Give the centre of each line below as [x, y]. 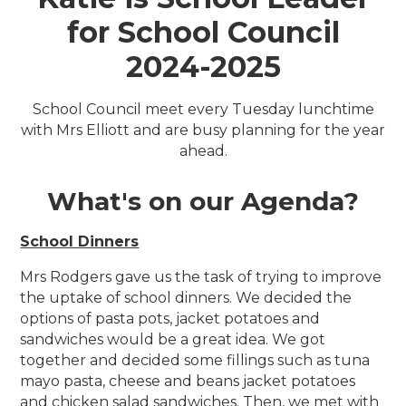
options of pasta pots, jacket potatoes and [170, 319]
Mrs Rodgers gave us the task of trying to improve [201, 277]
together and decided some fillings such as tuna [195, 361]
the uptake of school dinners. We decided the [186, 298]
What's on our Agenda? [203, 202]
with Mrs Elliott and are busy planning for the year [203, 130]
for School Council [203, 33]
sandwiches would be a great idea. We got [173, 340]
